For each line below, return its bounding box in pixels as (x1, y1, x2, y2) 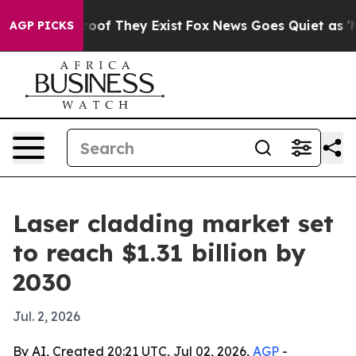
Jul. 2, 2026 (13, 308, 80, 324)
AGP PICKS (10, 18, 74, 33)
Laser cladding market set (13, 208, 334, 238)
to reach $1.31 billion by (13, 238, 306, 268)
